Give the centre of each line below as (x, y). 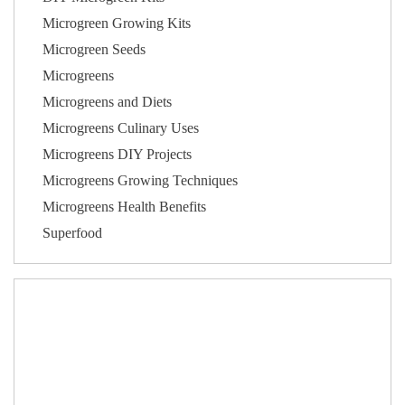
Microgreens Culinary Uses (121, 128)
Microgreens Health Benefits (125, 207)
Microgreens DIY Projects (118, 155)
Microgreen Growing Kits (117, 24)
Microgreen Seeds (94, 50)
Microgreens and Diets (108, 102)
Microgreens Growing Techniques (141, 181)
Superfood (73, 233)
